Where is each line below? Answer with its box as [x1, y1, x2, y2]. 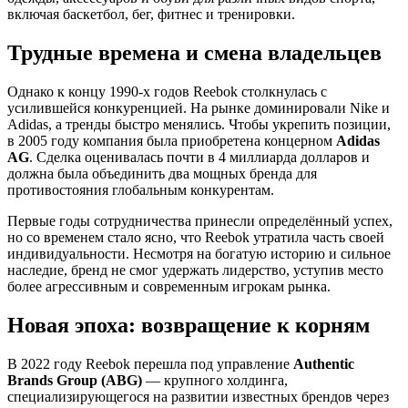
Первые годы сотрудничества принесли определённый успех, [7, 213, 393, 229]
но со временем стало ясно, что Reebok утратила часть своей [7, 229, 384, 246]
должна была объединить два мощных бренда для [7, 166, 317, 182]
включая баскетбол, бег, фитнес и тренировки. [7, 6, 295, 23]
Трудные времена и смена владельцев [7, 41, 382, 66]
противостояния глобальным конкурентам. [7, 182, 274, 199]
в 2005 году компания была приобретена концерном [7, 133, 336, 149]
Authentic [293, 355, 354, 372]
